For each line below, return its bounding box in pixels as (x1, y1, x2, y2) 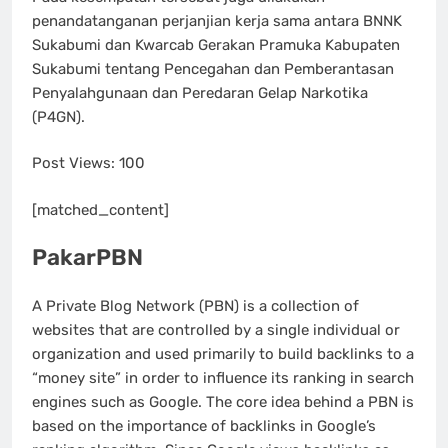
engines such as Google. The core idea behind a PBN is (32, 392, 414, 411)
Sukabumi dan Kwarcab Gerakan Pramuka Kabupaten (32, 35, 400, 54)
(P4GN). (32, 107, 85, 126)
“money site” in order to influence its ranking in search (32, 368, 414, 387)
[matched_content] (32, 200, 169, 219)
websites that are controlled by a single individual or (32, 320, 400, 339)
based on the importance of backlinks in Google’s (32, 416, 376, 435)
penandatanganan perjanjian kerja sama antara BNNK (32, 11, 402, 30)
